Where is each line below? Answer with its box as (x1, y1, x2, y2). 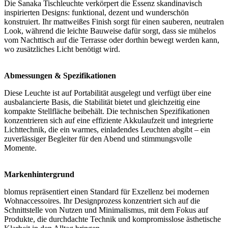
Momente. (4, 143, 37, 152)
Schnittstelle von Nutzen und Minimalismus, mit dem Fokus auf (4, 205, 208, 214)
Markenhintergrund (4, 169, 74, 179)
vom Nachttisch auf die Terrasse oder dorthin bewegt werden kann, (4, 35, 219, 44)
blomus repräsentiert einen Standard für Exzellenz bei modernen (4, 187, 209, 196)
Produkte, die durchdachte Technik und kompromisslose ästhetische (4, 214, 221, 223)
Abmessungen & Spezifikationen (4, 71, 116, 80)
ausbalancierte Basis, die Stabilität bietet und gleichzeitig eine (4, 97, 200, 106)
